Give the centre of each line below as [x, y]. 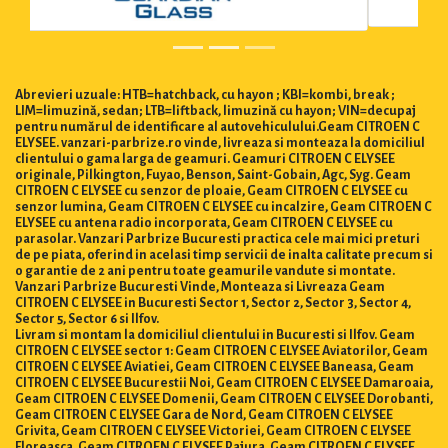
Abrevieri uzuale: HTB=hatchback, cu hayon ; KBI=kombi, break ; [205, 90]
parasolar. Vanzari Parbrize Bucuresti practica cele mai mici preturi [217, 234]
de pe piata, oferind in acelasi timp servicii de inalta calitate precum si [224, 250]
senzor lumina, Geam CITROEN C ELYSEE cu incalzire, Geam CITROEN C [223, 202]
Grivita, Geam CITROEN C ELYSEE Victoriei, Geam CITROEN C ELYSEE [213, 426]
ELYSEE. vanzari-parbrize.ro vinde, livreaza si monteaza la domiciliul [220, 138]
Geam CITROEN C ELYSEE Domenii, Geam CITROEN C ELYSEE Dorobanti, [224, 394]
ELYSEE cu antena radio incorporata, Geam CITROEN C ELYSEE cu [204, 218]
